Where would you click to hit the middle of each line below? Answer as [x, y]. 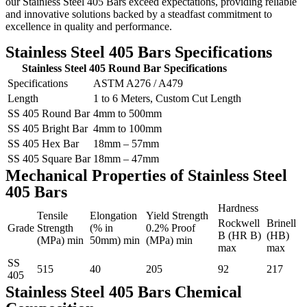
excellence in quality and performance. [89, 26]
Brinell [281, 223]
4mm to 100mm [127, 128]
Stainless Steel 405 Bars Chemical [124, 292]
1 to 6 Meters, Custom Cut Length [167, 98]
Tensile [52, 216]
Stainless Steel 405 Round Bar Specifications [124, 68]
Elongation [113, 216]
